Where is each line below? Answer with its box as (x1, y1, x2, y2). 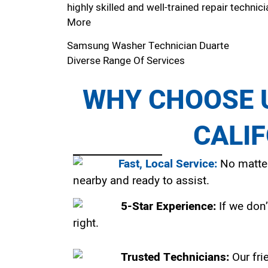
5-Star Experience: (121, 197, 216, 215)
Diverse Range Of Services (67, 53, 185, 69)
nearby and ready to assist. (73, 172, 209, 190)
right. (73, 214, 99, 232)
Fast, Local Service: (118, 156, 217, 173)
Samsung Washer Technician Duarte (67, 38, 232, 54)
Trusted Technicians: (121, 248, 232, 266)
